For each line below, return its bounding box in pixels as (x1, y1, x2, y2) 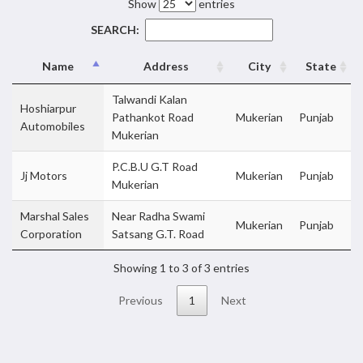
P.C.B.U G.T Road (112, 160, 198, 173)
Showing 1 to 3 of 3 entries (113, 260, 250, 275)
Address (143, 59, 189, 73)
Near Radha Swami (112, 209, 205, 223)
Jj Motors (20, 169, 67, 182)
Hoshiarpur (20, 101, 76, 115)
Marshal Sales (20, 209, 89, 223)
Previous (118, 293, 163, 308)
